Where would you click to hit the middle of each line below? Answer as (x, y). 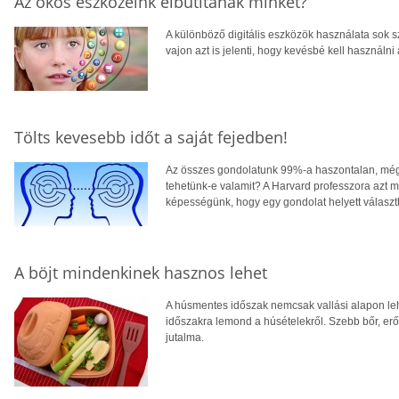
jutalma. (185, 337)
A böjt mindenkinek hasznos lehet (141, 272)
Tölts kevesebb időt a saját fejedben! (151, 137)
